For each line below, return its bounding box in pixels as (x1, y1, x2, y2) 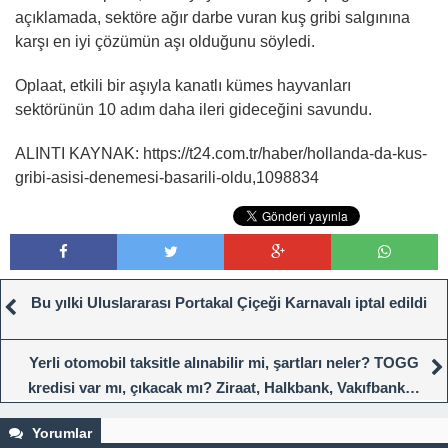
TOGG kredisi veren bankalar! (115, 404, 323, 422)
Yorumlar (28, 425, 92, 442)
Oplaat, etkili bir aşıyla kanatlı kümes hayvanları (15, 77, 351, 95)
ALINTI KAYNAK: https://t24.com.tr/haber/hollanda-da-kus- (15, 145, 427, 163)
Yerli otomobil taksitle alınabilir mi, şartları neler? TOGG (29, 354, 419, 372)
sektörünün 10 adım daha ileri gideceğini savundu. (15, 101, 372, 119)
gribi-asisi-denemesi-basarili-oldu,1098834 (15, 169, 319, 187)
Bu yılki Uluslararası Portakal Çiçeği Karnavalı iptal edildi (31, 294, 427, 312)
